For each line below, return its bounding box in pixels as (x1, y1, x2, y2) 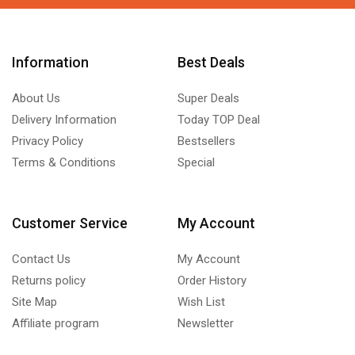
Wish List (177, 294, 225, 309)
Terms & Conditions (12, 155, 116, 170)
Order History (177, 273, 246, 288)
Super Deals (177, 90, 239, 105)
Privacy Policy (12, 133, 83, 148)
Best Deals (177, 53, 245, 71)
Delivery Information (12, 112, 116, 127)
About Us (12, 90, 60, 105)
